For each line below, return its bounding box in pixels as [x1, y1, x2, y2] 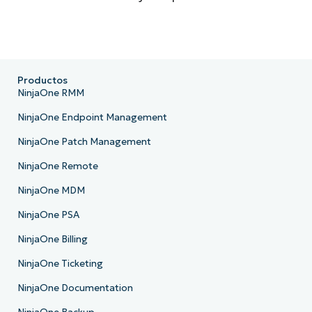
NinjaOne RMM [17, 87, 84, 100]
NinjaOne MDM [17, 185, 85, 197]
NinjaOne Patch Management [17, 136, 151, 148]
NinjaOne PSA [17, 209, 79, 221]
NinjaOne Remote [17, 160, 98, 173]
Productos [17, 75, 68, 87]
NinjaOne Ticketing [17, 258, 103, 270]
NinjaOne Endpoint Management [17, 111, 167, 124]
